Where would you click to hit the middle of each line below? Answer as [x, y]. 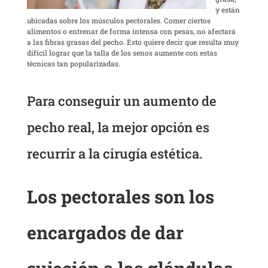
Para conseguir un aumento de [121, 101]
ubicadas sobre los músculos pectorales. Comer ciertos [118, 21]
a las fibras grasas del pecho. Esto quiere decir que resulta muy [133, 42]
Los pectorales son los [120, 197]
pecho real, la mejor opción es [118, 127]
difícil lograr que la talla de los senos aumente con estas [122, 53]
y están [227, 10]
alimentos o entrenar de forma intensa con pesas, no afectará [131, 31]
